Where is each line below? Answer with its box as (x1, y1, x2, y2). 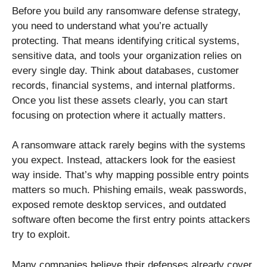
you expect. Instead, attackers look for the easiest (12, 154, 235, 166)
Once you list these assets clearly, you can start (12, 94, 228, 106)
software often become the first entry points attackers (12, 214, 250, 226)
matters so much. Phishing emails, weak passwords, (12, 184, 247, 196)
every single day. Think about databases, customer (12, 64, 239, 76)
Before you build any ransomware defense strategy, (12, 5, 241, 17)
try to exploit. (12, 229, 70, 241)
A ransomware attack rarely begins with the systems (12, 139, 246, 151)
